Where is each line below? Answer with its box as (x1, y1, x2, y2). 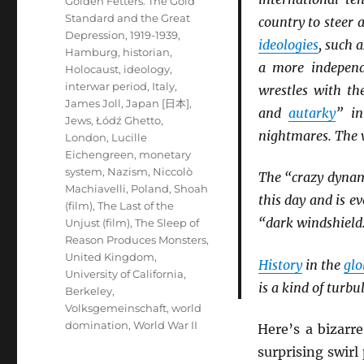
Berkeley (65, 284, 113, 297)
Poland (131, 182, 170, 195)
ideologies (258, 36, 318, 53)
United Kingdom (65, 250, 155, 263)
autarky (288, 104, 336, 121)
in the (301, 256, 344, 273)
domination (65, 318, 129, 331)
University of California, (65, 267, 187, 280)
